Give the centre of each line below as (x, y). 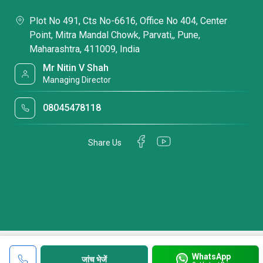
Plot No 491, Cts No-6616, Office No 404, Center (128, 21)
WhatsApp (212, 256)
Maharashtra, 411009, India (85, 49)
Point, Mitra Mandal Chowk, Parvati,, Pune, (115, 35)
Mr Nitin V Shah (76, 68)
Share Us (105, 142)
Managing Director (77, 80)
